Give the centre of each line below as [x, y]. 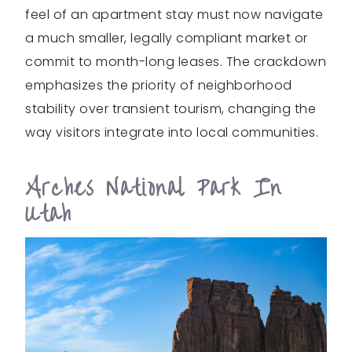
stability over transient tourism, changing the [170, 109]
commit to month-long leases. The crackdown [176, 62]
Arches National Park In [154, 189]
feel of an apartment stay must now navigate [174, 15]
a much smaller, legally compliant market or [167, 38]
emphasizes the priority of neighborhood [159, 86]
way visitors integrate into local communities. [172, 133]
